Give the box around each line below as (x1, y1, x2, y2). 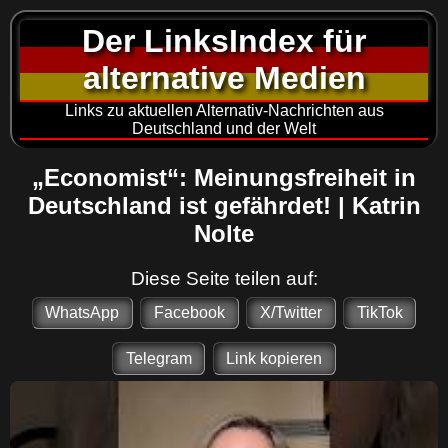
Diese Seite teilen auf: (130, 268, 318, 290)
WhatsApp (45, 303, 120, 321)
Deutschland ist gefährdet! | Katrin (27, 192, 421, 220)
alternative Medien (82, 60, 366, 97)
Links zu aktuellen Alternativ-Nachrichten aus (64, 102, 384, 120)
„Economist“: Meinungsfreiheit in (32, 164, 416, 192)
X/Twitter (259, 303, 322, 321)
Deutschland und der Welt (132, 120, 316, 138)
